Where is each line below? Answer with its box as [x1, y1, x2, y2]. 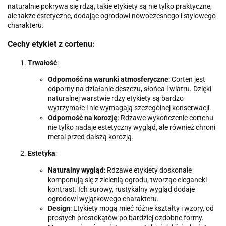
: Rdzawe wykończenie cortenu [118, 114, 213, 122]
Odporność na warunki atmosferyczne [48, 75, 168, 84]
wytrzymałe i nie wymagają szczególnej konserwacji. [48, 104, 211, 112]
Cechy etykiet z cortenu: [8, 39, 95, 49]
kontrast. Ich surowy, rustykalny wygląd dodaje [48, 185, 195, 194]
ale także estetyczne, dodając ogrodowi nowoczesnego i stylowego [8, 11, 216, 20]
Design [48, 204, 70, 213]
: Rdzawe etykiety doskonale [104, 166, 192, 175]
